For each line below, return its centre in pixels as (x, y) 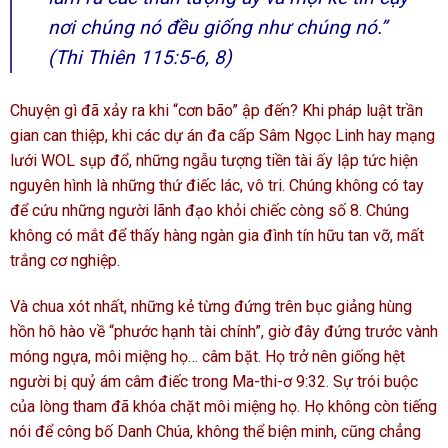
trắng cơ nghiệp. (65, 261)
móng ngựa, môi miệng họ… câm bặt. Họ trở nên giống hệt (207, 356)
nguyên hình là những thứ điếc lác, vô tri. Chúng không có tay (217, 186)
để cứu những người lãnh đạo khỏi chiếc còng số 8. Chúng (209, 211)
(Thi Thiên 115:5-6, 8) (140, 58)
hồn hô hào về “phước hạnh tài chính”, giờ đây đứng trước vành (224, 331)
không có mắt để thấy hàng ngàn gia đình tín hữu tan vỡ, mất (217, 236)
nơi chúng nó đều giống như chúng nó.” (217, 28)
